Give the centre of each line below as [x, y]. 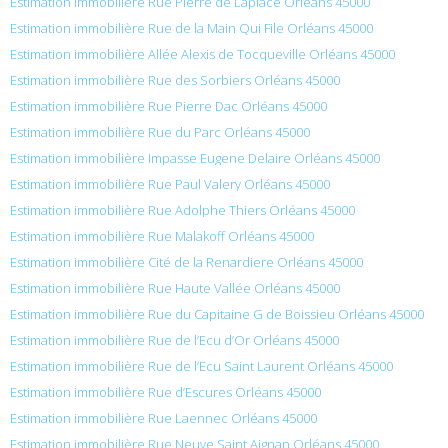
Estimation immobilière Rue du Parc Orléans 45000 [160, 131]
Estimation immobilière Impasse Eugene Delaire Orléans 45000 [195, 157]
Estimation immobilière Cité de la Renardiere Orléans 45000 [186, 261]
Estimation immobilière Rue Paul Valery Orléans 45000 [170, 183]
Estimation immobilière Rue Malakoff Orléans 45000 [162, 235]
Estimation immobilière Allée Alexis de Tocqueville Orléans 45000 [202, 53]
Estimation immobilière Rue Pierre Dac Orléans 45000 [168, 105]
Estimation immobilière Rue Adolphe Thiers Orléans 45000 [182, 209]
